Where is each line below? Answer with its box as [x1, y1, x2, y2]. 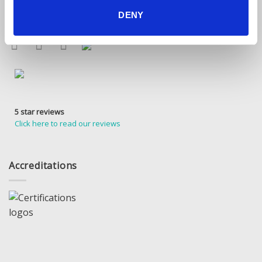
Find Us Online [9, 6, 79, 20]
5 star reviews [15, 106, 64, 118]
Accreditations [9, 159, 78, 173]
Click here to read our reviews [15, 118, 120, 129]
